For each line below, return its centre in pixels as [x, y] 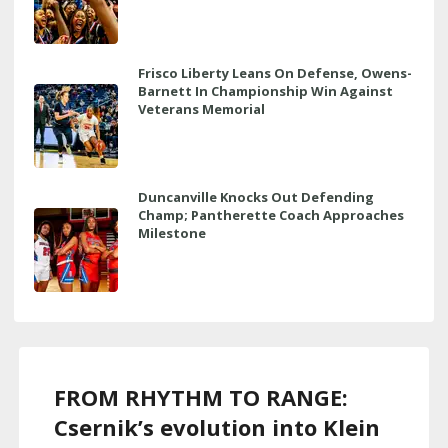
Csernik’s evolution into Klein [217, 426]
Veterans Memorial [201, 108]
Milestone [172, 232]
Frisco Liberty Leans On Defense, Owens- [275, 72]
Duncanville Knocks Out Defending [256, 196]
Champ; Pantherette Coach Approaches [271, 214]
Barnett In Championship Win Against [265, 90]
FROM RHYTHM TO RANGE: [201, 396]
